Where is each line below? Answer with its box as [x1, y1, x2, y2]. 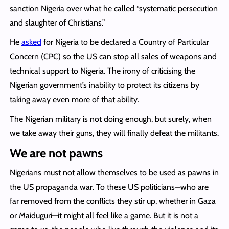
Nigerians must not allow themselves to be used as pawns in [9, 167, 219, 177]
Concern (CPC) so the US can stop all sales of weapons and [9, 51, 217, 61]
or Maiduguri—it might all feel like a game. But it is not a [9, 210, 198, 220]
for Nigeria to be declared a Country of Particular [41, 37, 209, 47]
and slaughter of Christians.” [9, 17, 105, 28]
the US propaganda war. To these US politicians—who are [9, 181, 209, 192]
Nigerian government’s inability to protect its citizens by [9, 80, 199, 90]
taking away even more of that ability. [9, 94, 139, 104]
